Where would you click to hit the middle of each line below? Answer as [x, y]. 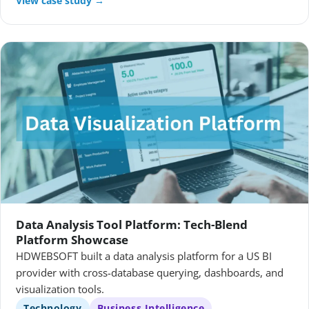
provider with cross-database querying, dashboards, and [150, 272]
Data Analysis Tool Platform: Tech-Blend [132, 224]
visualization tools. [60, 289]
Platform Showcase [72, 239]
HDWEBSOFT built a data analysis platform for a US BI [144, 256]
